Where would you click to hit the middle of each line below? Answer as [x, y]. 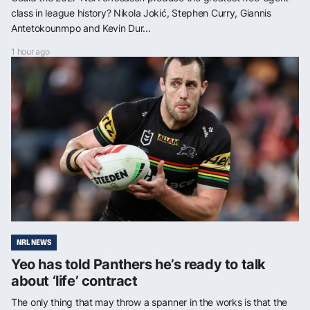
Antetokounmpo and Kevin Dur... [81, 28]
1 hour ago [30, 51]
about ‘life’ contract [74, 281]
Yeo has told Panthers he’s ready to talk [139, 264]
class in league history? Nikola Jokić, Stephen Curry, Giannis [141, 12]
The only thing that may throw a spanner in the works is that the [149, 302]
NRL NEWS [34, 242]
